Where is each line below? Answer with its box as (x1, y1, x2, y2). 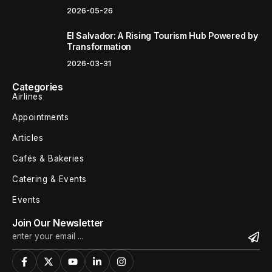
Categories (12, 81, 63, 93)
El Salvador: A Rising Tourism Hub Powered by (67, 30, 258, 41)
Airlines (12, 92, 42, 101)
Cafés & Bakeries (12, 154, 84, 163)
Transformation (67, 41, 132, 52)
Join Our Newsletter (12, 217, 104, 229)
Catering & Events (12, 174, 87, 184)
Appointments (12, 112, 69, 122)
